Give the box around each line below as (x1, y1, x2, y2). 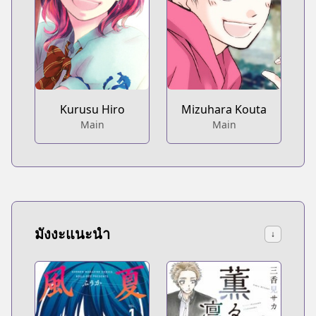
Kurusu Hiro (59, 102, 125, 118)
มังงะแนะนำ (35, 224, 110, 244)
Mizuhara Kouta (181, 102, 267, 118)
